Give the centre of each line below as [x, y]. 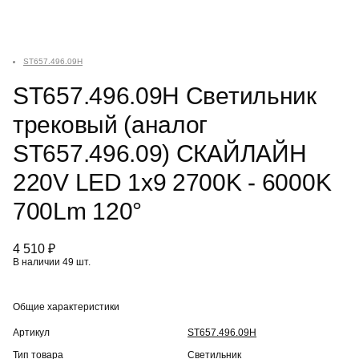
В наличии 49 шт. [52, 262]
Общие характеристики [66, 307]
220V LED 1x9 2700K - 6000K [172, 182]
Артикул [31, 333]
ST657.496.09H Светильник [165, 96]
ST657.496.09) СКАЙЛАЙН [160, 153]
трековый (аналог [111, 125]
